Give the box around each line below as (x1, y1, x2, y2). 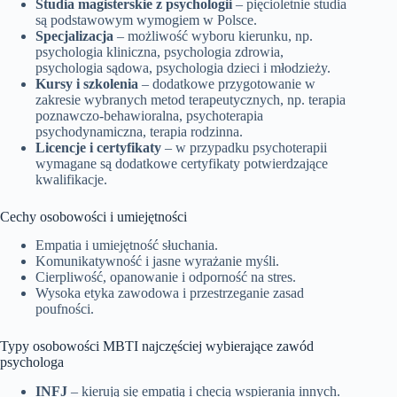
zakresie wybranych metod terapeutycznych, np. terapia (35, 91, 346, 107)
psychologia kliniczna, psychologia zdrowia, (35, 43, 284, 59)
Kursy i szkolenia (35, 75, 138, 91)
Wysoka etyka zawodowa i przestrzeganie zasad (35, 285, 304, 301)
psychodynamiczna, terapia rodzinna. (35, 123, 243, 139)
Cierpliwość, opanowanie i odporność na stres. (35, 269, 296, 285)
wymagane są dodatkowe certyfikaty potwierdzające (35, 155, 328, 171)
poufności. (35, 301, 94, 317)
